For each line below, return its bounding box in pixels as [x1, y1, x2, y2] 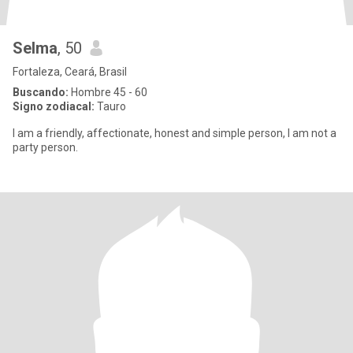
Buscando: [13, 86, 69, 98]
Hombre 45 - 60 [69, 86, 147, 98]
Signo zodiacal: [13, 100, 95, 113]
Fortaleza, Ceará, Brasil [13, 65, 127, 78]
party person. [13, 141, 78, 154]
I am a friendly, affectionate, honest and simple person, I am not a [13, 127, 336, 139]
